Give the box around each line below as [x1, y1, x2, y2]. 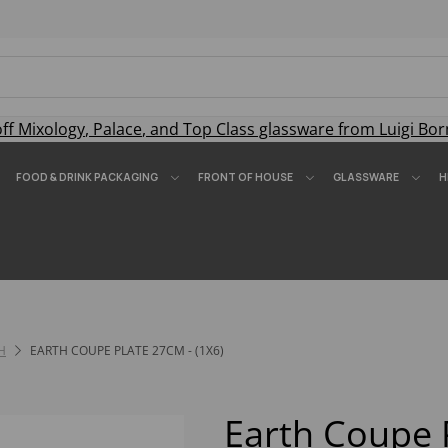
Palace [93, 118, 142, 140]
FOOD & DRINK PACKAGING [16, 170, 158, 184]
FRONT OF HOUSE [198, 170, 293, 184]
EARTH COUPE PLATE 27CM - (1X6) [27, 342, 224, 359]
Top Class [183, 118, 255, 140]
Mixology [18, 118, 85, 140]
